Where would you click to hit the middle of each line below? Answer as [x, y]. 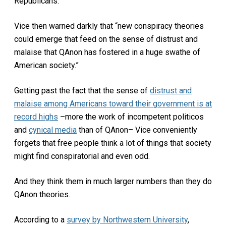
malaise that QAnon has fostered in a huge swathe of [107, 52]
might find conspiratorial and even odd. [82, 156]
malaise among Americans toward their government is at [113, 103]
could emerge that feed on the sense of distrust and [106, 39]
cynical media [53, 130]
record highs [36, 117]
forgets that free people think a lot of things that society [113, 143]
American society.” [47, 65]
